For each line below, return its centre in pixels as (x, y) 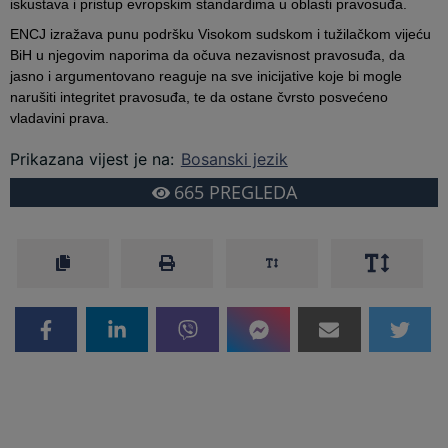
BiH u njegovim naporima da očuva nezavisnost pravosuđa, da (208, 55)
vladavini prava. (60, 118)
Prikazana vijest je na (90, 159)
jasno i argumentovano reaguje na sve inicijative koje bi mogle (206, 76)
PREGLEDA (250, 192)
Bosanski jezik (234, 159)
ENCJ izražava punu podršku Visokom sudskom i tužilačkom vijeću (221, 34)
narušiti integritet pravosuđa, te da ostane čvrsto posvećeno (199, 97)
